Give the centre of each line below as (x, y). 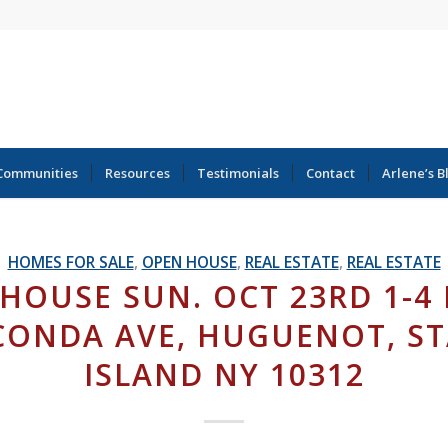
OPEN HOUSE (189, 262)
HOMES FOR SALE (70, 262)
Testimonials (238, 173)
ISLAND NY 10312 (224, 374)
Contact (330, 173)
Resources (137, 173)
